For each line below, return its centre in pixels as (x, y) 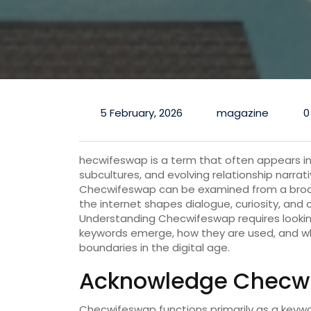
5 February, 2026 (141, 113)
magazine (243, 113)
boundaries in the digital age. (154, 248)
